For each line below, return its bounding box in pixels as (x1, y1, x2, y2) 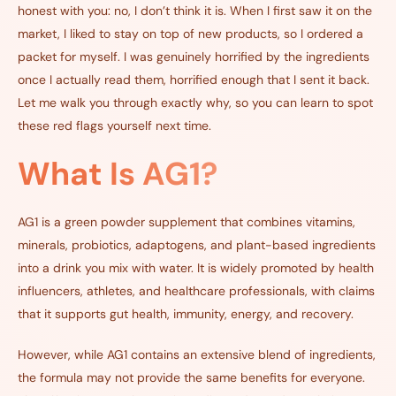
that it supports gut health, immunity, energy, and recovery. (18, 306, 354, 322)
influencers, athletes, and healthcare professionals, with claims (18, 283, 375, 299)
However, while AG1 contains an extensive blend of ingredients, (18, 346, 376, 362)
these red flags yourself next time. (18, 118, 211, 133)
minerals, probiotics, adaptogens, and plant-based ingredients (18, 237, 376, 253)
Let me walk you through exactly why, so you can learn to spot (18, 95, 373, 110)
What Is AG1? (18, 153, 217, 194)
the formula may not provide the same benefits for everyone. (18, 369, 365, 385)
